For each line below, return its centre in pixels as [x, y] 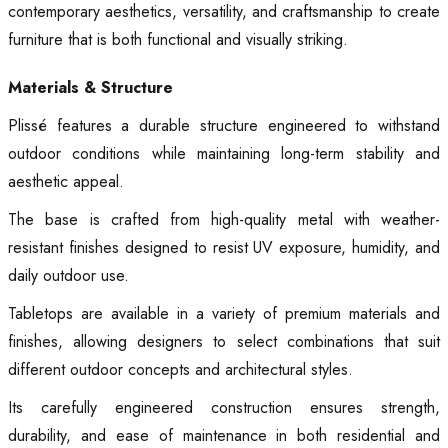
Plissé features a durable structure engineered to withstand [224, 126]
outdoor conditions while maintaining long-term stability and [224, 154]
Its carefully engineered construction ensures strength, [224, 408]
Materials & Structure [90, 88]
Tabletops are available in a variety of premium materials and [224, 314]
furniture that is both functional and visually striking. [178, 40]
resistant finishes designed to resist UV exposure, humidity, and [224, 248]
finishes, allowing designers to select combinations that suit [224, 342]
